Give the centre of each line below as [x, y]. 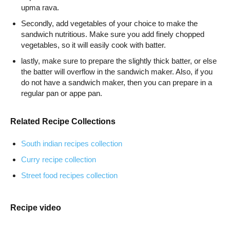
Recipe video [36, 208]
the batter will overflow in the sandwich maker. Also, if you [117, 72]
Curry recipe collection [59, 160]
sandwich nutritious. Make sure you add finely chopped [113, 34]
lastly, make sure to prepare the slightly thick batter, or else [119, 61]
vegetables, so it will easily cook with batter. [93, 45]
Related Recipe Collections [63, 122]
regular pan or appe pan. [62, 93]
